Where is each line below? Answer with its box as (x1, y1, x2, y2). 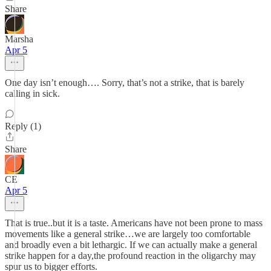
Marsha (5, 34, 33, 44)
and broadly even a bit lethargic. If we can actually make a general (5, 240, 257, 250)
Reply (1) (5, 121, 41, 131)
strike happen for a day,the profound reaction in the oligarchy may (5, 250, 256, 261)
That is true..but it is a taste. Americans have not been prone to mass (5, 218, 263, 228)
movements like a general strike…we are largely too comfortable (5, 229, 250, 239)
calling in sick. (5, 88, 60, 99)
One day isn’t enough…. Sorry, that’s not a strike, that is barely (5, 77, 244, 88)
